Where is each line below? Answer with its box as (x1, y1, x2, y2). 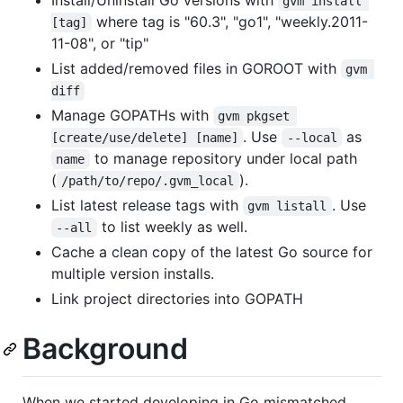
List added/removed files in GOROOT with (51, 59, 341, 78)
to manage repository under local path (89, 149, 357, 168)
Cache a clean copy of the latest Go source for (51, 243, 372, 262)
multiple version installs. (51, 264, 214, 283)
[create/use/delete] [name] (51, 130, 238, 146)
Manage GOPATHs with (51, 106, 213, 125)
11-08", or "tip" (51, 34, 148, 53)
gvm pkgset (218, 109, 298, 124)
